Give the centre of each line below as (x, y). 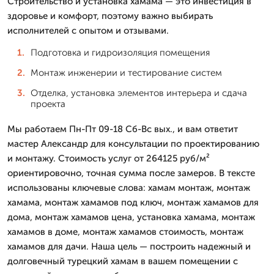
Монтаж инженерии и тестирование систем (126, 72)
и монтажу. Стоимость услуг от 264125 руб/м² (109, 158)
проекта (48, 104)
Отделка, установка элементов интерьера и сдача (139, 93)
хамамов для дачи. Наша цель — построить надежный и (129, 246)
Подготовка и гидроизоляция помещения (120, 52)
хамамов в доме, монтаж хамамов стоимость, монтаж (125, 231)
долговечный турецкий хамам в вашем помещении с (123, 261)
